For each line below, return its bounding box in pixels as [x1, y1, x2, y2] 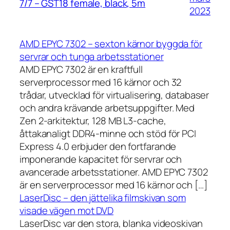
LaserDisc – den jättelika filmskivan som [20, 191, 186, 205]
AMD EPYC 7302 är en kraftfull [20, 63, 143, 76]
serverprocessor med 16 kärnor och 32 [20, 75, 182, 89]
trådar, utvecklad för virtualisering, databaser [20, 88, 209, 102]
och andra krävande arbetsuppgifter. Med [20, 101, 195, 115]
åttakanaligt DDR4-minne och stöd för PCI [20, 127, 196, 141]
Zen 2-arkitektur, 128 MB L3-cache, [20, 114, 166, 128]
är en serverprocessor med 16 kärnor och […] [20, 178, 207, 192]
